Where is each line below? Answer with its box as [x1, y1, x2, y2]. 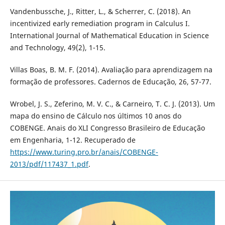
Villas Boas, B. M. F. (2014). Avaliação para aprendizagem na [10, 64, 212, 74]
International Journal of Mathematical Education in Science [10, 30, 209, 40]
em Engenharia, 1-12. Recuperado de [10, 135, 136, 145]
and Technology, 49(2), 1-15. [10, 42, 105, 52]
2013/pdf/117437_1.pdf [10, 159, 88, 169]
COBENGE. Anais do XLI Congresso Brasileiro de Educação [10, 123, 205, 133]
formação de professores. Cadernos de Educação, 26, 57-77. [10, 76, 211, 86]
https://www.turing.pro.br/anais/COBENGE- [10, 147, 158, 157]
